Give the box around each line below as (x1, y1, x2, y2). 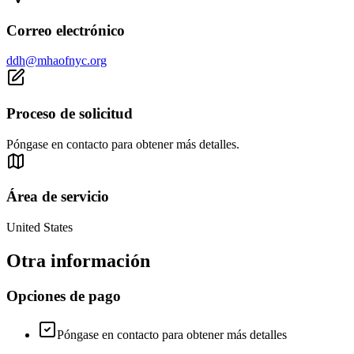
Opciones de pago (6, 288, 121, 304)
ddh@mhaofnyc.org (6, 54, 107, 68)
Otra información (6, 250, 150, 272)
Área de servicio (6, 188, 109, 205)
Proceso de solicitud (6, 105, 133, 122)
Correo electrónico (6, 21, 125, 39)
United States (6, 220, 73, 235)
